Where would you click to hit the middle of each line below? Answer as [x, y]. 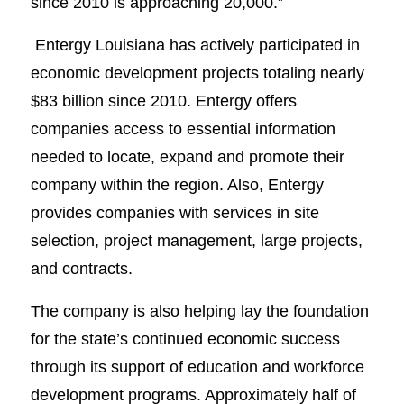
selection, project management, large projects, [196, 240]
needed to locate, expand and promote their [187, 156]
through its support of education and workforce [197, 366]
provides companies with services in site [174, 212]
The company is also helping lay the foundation [199, 310]
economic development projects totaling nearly [197, 72]
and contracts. [81, 268]
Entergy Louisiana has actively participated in [195, 44]
